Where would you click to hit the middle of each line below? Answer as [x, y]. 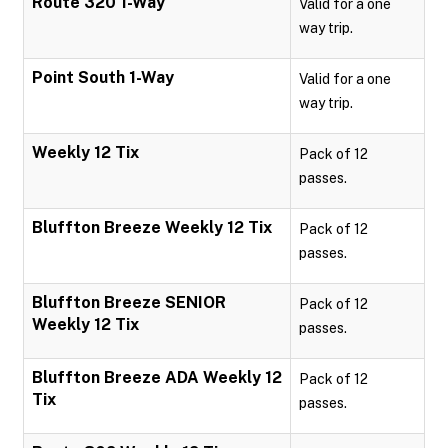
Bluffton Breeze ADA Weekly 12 [157, 377]
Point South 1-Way [103, 77]
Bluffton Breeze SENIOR [129, 302]
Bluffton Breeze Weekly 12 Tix [152, 227]
